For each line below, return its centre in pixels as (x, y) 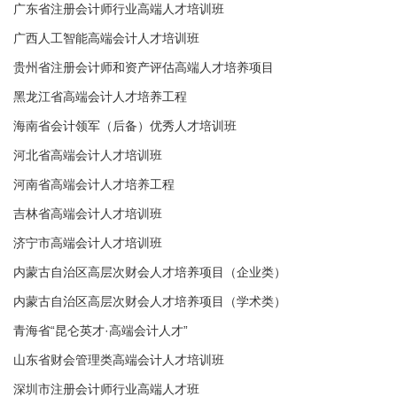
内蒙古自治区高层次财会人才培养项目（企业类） (150, 272)
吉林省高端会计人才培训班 (88, 214)
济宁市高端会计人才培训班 (88, 243)
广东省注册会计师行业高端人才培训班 (119, 9)
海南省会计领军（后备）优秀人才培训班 (125, 126)
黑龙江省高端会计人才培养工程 (100, 97)
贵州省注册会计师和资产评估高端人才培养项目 (144, 67)
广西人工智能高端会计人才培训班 (106, 38)
